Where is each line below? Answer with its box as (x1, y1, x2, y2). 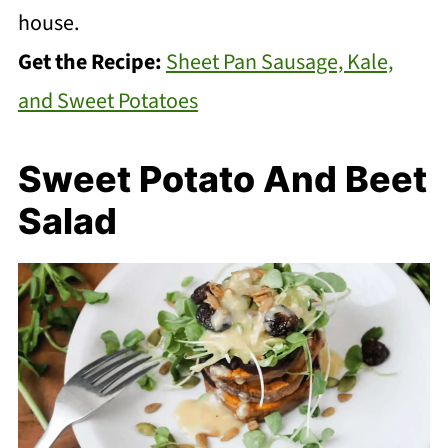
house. (17, 7, 79, 40)
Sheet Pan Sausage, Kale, (165, 46, 393, 79)
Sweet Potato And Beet (17, 157, 427, 202)
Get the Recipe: (17, 46, 166, 79)
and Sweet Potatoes (17, 85, 198, 118)
